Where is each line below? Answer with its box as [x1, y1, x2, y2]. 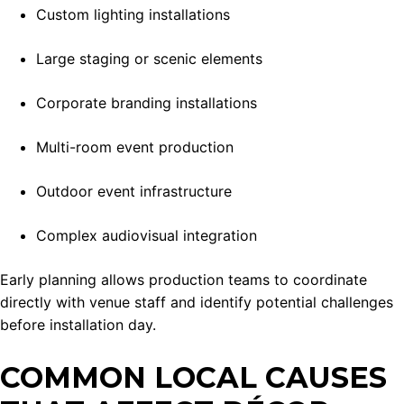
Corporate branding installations [36, 94, 257, 113]
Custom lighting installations [36, 5, 230, 24]
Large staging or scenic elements [36, 50, 262, 69]
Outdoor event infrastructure [36, 182, 232, 201]
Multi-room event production [36, 138, 234, 157]
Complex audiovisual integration [36, 226, 257, 245]
